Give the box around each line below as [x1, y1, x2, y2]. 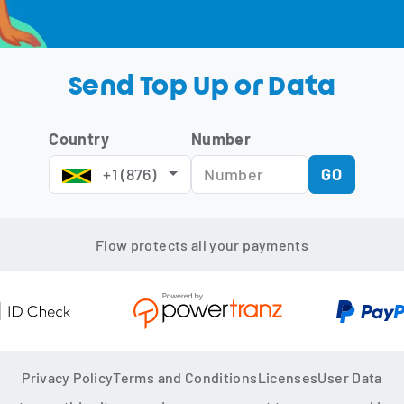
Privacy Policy [22, 369, 114, 387]
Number [190, 129, 252, 150]
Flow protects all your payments [95, 236, 309, 254]
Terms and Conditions [113, 369, 258, 387]
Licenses [257, 369, 318, 387]
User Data [317, 369, 382, 387]
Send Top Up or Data [69, 74, 335, 101]
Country [49, 129, 109, 150]
